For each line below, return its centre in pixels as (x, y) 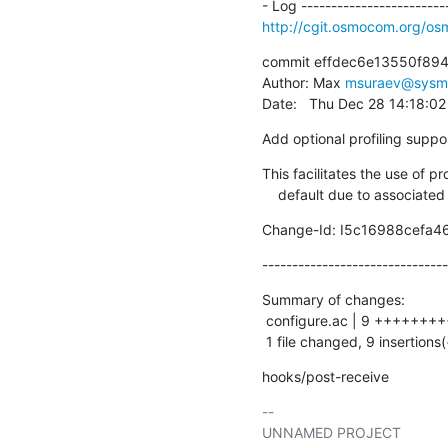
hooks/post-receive (325, 376)
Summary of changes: (333, 299)
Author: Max (303, 82)
